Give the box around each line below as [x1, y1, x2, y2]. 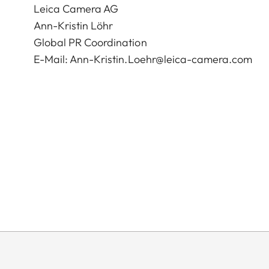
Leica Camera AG [34, 1, 119, 16]
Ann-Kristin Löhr [34, 18, 113, 32]
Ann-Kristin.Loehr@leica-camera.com [70, 52, 253, 66]
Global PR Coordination [34, 35, 147, 49]
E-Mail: [34, 52, 70, 66]
